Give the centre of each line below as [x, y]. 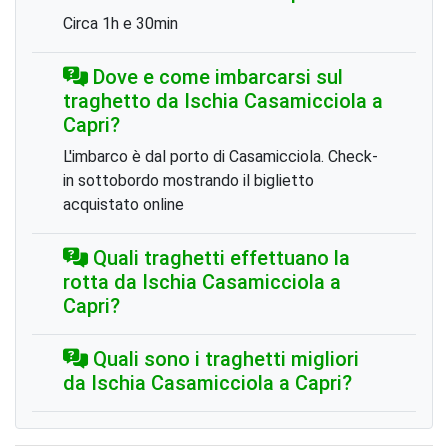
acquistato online [123, 204]
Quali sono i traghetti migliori [223, 358]
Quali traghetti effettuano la [219, 257]
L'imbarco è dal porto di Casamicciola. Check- [220, 156]
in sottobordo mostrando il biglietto [188, 180]
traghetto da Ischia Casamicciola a [223, 100]
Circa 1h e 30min [120, 23]
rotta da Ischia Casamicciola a [202, 281]
